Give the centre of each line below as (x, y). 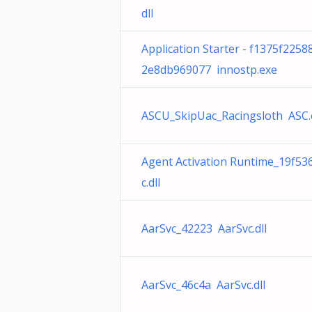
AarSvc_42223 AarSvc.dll (204, 228)
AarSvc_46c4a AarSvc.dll (203, 285)
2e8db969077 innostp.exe (209, 70)
